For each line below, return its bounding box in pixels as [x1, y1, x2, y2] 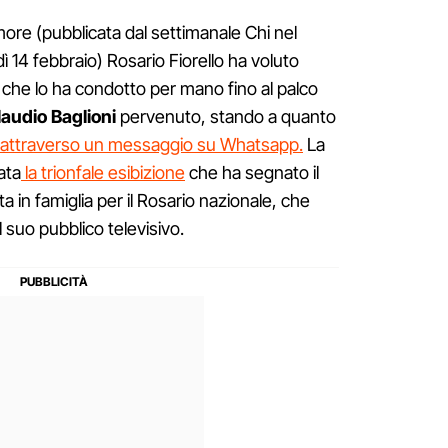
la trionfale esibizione [21, 162, 185, 184]
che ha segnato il [185, 162, 319, 184]
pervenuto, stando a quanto [116, 106, 336, 128]
